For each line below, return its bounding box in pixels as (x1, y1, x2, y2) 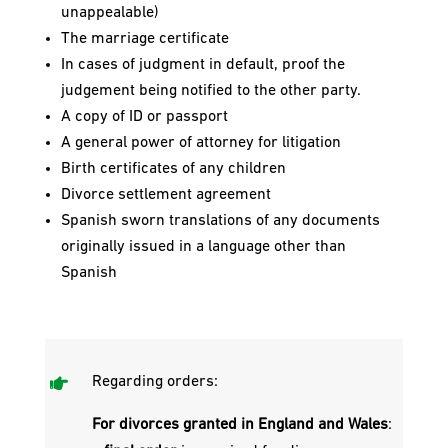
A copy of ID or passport (60, 109, 228, 126)
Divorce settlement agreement (60, 187, 271, 204)
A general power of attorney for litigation (60, 135, 341, 152)
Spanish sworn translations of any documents (60, 213, 380, 230)
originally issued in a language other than (60, 239, 346, 256)
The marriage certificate (60, 31, 229, 48)
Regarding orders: (91, 374, 218, 391)
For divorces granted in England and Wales (91, 417, 388, 434)
